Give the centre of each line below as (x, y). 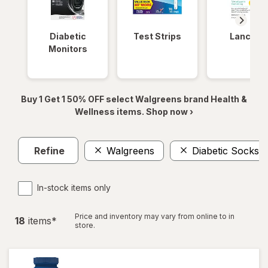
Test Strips (157, 36)
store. (85, 225)
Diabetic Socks (226, 150)
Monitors (68, 49)
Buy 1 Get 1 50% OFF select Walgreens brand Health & (134, 99)
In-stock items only (74, 188)
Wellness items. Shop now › (134, 112)
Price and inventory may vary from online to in (155, 216)
